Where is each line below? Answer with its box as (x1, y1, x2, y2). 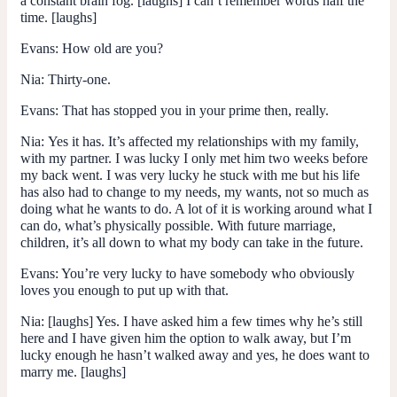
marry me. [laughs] (20, 363, 126, 379)
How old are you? (58, 40, 163, 56)
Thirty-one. (48, 71, 111, 87)
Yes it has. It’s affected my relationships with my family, (48, 133, 359, 149)
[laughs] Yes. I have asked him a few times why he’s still (44, 313, 362, 329)
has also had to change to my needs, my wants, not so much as (20, 183, 369, 199)
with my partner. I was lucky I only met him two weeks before (20, 150, 368, 166)
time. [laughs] (20, 9, 97, 25)
